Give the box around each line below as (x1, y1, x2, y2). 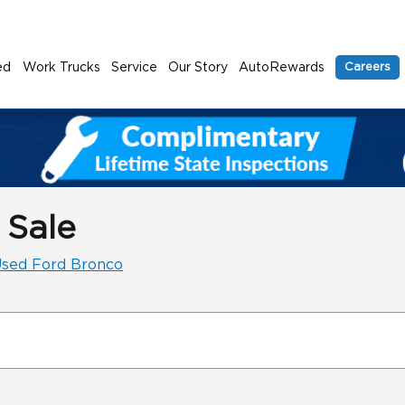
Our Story (168, 61, 229, 74)
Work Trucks (23, 61, 101, 74)
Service (111, 61, 158, 74)
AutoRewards (239, 61, 325, 74)
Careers (344, 61, 391, 73)
